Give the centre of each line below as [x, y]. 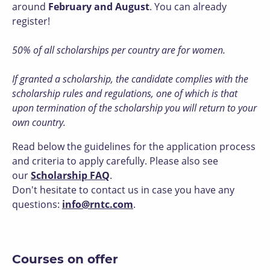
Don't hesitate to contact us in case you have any [123, 190]
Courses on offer [65, 259]
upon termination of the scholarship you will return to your [134, 108]
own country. [39, 122]
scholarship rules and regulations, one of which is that [125, 93]
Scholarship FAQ [70, 175]
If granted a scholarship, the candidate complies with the [130, 79]
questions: [37, 204]
